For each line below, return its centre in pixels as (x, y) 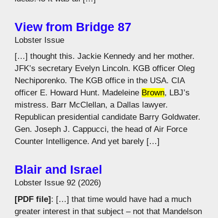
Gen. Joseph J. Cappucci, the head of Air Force (101, 129)
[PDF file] (33, 199)
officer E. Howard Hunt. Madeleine (78, 93)
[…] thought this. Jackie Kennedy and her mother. (105, 56)
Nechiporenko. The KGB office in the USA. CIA (100, 81)
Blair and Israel (58, 169)
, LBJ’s (177, 93)
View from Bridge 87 (73, 27)
